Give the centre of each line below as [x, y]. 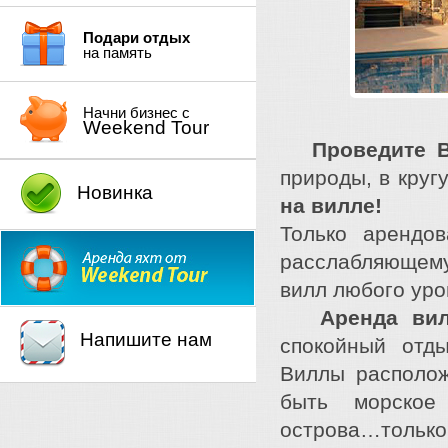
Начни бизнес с [136, 112]
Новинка [115, 192]
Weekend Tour [146, 127]
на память [117, 52]
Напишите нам [146, 339]
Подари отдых [136, 37]
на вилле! [331, 205]
